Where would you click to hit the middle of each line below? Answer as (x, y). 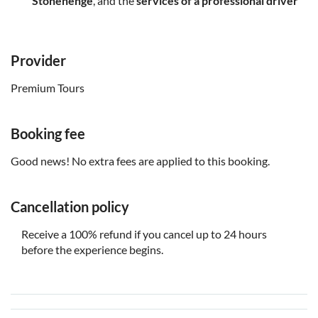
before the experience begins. (92, 250)
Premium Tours (48, 88)
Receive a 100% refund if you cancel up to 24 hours (144, 234)
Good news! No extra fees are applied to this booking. (140, 161)
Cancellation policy (70, 207)
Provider (38, 61)
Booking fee (48, 134)
